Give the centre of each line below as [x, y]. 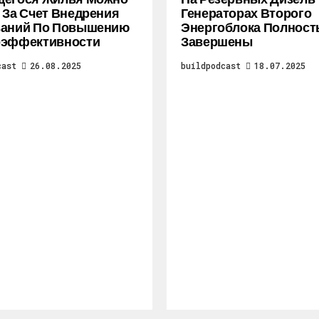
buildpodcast [211, 66]
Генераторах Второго [246, 13]
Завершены [217, 41]
